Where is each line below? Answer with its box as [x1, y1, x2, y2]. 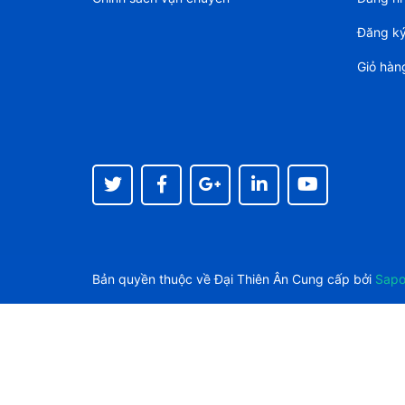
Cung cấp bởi [292, 271, 375, 287]
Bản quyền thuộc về [92, 271, 214, 287]
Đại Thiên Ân [214, 271, 288, 287]
